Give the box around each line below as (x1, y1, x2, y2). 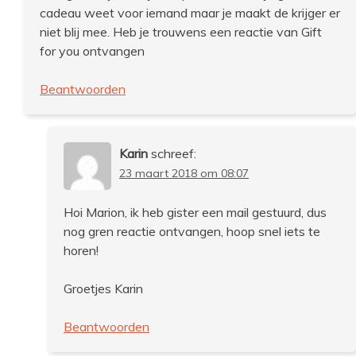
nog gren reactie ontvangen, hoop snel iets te (64, 222, 320, 239)
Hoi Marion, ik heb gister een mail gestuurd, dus (64, 203, 327, 220)
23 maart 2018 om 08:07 (119, 165, 249, 180)
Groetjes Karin (64, 280, 143, 296)
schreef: (151, 145, 196, 161)
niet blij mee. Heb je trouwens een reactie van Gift (40, 23, 322, 40)
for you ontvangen (40, 42, 145, 59)
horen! (64, 242, 99, 258)
